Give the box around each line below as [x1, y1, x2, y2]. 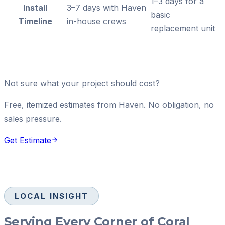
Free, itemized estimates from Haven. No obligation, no [4, 99, 214, 110]
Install [23, 2, 47, 13]
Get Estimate [4, 135, 51, 145]
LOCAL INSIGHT [15, 191, 89, 201]
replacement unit [151, 23, 215, 33]
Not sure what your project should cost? [4, 78, 160, 88]
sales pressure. [4, 113, 62, 124]
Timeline [18, 16, 52, 26]
